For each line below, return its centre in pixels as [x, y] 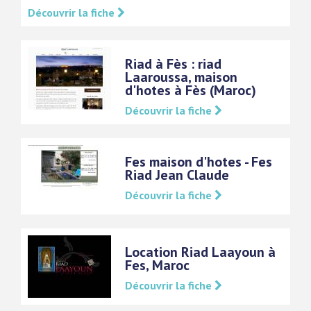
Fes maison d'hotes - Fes [199, 162]
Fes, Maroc [157, 265]
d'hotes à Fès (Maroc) [191, 90]
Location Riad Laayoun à [200, 252]
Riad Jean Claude [177, 175]
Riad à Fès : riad [173, 64]
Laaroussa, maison [181, 77]
